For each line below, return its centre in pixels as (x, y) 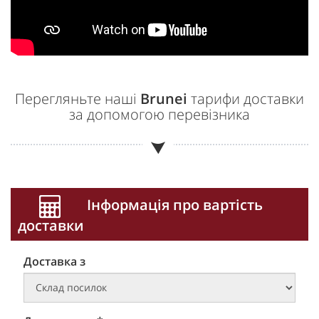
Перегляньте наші (78, 98)
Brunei (164, 98)
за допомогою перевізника (159, 114)
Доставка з (54, 261)
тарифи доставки (246, 98)
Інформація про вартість (173, 205)
